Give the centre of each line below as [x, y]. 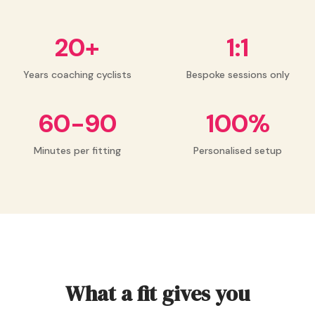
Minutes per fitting [77, 151]
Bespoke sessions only [238, 75]
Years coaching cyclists [77, 75]
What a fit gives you [157, 294]
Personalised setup [238, 151]
